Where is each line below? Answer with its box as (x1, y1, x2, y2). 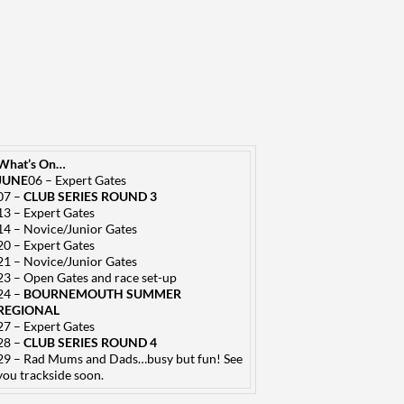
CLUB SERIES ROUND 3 (23, 188, 157, 204)
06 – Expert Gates (28, 172, 126, 188)
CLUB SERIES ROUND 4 (23, 335, 157, 350)
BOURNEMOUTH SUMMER (23, 286, 181, 301)
